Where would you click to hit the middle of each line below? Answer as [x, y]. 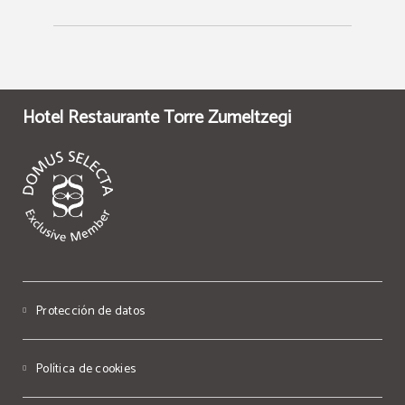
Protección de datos [91, 311]
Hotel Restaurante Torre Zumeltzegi [157, 118]
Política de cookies [86, 369]
